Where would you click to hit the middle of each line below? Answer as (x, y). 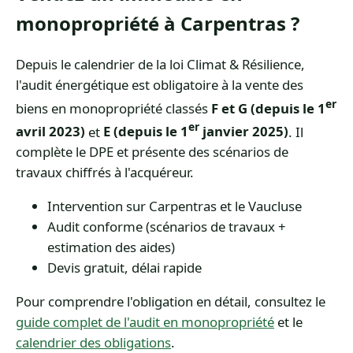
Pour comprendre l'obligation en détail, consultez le (171, 301)
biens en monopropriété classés (113, 108)
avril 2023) (50, 132)
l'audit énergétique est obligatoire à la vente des (160, 84)
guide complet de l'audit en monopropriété (145, 321)
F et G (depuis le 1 (268, 108)
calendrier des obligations (93, 342)
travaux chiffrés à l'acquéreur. (105, 173)
